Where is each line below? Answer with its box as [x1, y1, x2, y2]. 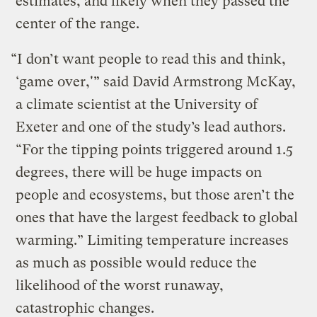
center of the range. [16, 15, 144, 32]
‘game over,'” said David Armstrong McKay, [16, 73, 296, 90]
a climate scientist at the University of [16, 96, 258, 113]
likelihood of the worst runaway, [16, 277, 224, 294]
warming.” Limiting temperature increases [16, 231, 289, 248]
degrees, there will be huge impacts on [16, 163, 263, 180]
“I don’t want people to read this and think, [11, 50, 287, 67]
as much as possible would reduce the [16, 254, 258, 271]
